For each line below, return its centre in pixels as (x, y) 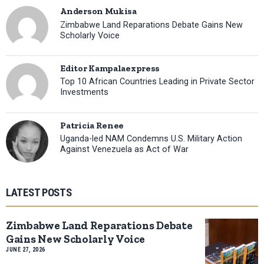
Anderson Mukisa (98, 11)
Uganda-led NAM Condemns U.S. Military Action (151, 139)
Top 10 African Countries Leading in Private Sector (158, 82)
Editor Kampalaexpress (110, 68)
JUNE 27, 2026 (26, 249)
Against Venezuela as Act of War (125, 150)
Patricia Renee (92, 125)
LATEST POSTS (39, 192)
